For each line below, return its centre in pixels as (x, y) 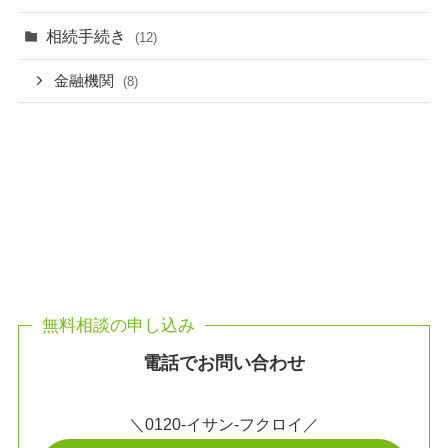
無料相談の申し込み (118, 325)
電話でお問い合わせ (223, 362)
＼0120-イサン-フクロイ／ (223, 424)
